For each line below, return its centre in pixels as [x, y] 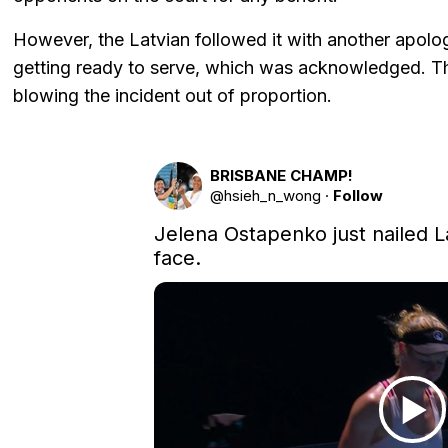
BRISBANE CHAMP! [281, 176]
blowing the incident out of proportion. [172, 96]
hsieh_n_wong [272, 196]
